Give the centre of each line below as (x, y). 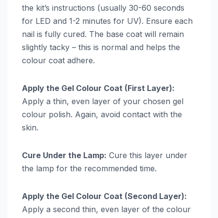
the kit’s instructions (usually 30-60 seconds (103, 8)
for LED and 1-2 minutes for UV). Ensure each (107, 21)
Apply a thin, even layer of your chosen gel (103, 101)
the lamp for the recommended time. (89, 168)
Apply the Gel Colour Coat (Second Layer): (104, 196)
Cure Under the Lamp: (64, 155)
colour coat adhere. (58, 60)
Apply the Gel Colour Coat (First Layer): (98, 88)
